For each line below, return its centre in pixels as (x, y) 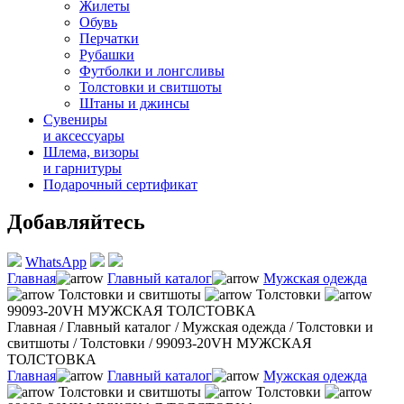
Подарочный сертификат (120, 184)
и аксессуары (84, 135)
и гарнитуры (83, 168)
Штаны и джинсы (134, 103)
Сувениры (75, 119)
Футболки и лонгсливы (152, 70)
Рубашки (107, 54)
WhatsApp (56, 262)
